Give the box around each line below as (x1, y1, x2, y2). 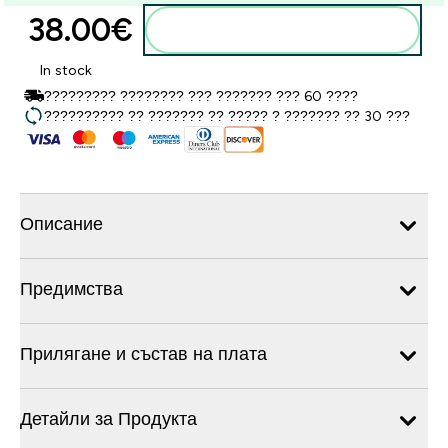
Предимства (20, 278, 123, 299)
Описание (20, 213, 103, 234)
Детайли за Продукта (20, 408, 197, 429)
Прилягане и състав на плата (20, 343, 267, 364)
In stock (40, 62, 92, 78)
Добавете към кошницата (211, 22, 378, 38)
